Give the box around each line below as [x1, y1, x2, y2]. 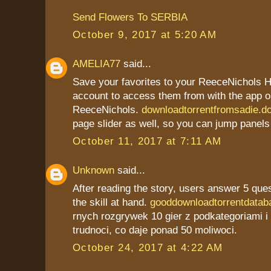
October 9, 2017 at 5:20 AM [73, 28, 217, 41]
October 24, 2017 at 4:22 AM [73, 241, 223, 254]
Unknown [73, 164, 114, 177]
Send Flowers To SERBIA [73, 10, 188, 23]
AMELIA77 [73, 57, 120, 70]
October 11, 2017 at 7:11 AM [73, 135, 222, 148]
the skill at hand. [73, 195, 150, 208]
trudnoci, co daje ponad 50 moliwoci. [73, 223, 237, 236]
